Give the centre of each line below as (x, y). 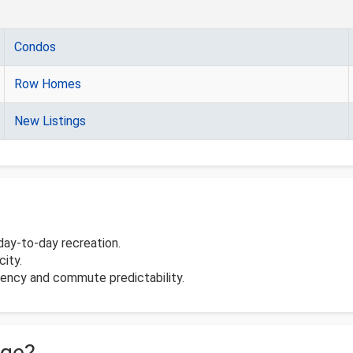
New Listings (50, 121)
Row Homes (48, 84)
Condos (35, 47)
